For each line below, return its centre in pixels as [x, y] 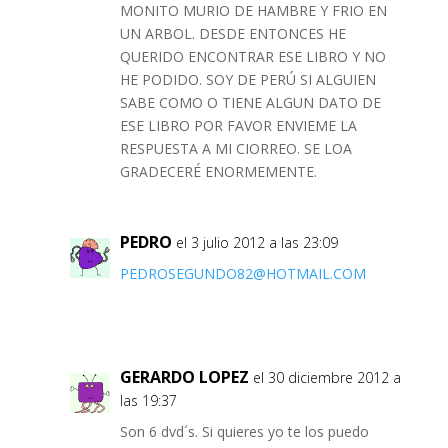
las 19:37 [148, 401]
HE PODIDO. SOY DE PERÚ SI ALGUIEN [247, 80]
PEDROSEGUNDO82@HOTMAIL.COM [242, 274]
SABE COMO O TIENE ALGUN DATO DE [250, 103]
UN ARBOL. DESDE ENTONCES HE [232, 34]
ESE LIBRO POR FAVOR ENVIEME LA [238, 126]
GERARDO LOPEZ [184, 377]
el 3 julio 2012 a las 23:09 [256, 243]
